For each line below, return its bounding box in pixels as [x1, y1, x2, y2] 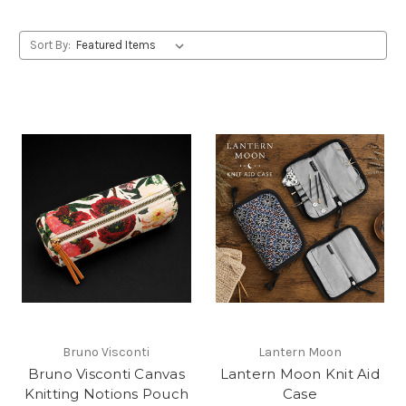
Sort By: [29, 37, 71, 52]
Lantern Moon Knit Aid [219, 364, 380, 382]
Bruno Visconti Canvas [27, 364, 185, 382]
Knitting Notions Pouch [24, 384, 188, 402]
